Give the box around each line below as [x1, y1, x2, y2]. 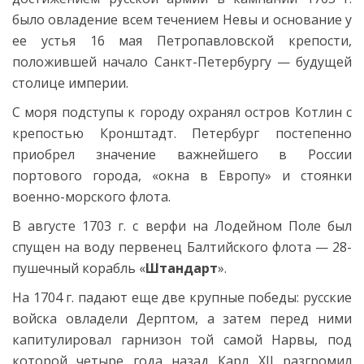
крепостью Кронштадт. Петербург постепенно [12, 123, 352, 142]
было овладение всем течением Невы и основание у [12, 10, 352, 28]
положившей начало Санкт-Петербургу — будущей [12, 52, 352, 71]
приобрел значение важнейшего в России [12, 145, 352, 163]
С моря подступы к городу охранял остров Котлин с [12, 102, 352, 121]
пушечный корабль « [12, 258, 145, 277]
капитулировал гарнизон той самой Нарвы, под [12, 330, 352, 349]
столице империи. [12, 73, 128, 92]
